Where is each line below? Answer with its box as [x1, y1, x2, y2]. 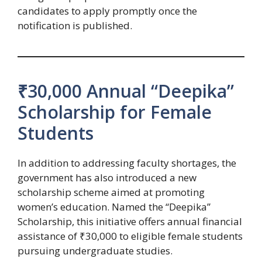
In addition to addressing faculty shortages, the [18, 156, 236, 170]
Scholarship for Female [18, 100, 212, 125]
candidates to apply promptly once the [18, 4, 197, 18]
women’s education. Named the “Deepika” [18, 200, 211, 214]
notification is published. [18, 19, 132, 33]
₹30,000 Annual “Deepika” [18, 79, 234, 104]
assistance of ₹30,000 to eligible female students [18, 229, 243, 243]
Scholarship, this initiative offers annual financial [18, 215, 242, 229]
